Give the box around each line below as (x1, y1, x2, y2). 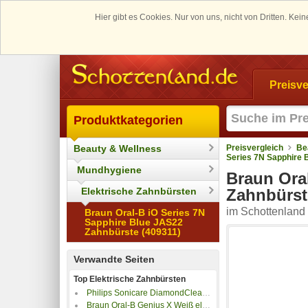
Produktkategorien (74, 113, 183, 127)
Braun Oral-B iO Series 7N (85, 206, 205, 218)
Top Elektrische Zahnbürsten (74, 274, 186, 284)
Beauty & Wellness (74, 142, 162, 154)
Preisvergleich (226, 142, 283, 153)
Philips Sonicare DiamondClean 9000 (87, 287, 202, 298)
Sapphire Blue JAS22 (85, 216, 183, 228)
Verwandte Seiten (74, 253, 155, 265)
